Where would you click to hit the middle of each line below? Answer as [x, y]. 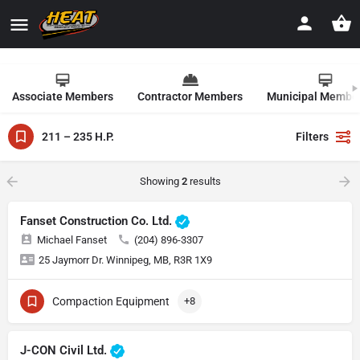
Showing [160, 181]
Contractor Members [190, 96]
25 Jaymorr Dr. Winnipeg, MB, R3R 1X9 [125, 260]
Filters [312, 137]
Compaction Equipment [111, 302]
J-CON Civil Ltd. [65, 351]
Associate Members [63, 96]
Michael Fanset [72, 240]
